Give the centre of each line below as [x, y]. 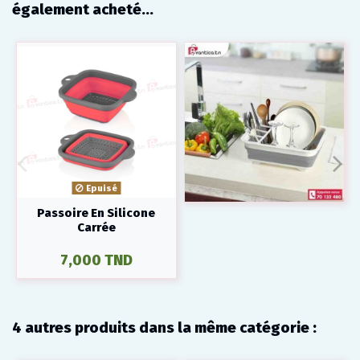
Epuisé [100, 188]
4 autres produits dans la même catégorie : [164, 328]
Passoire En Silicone [96, 213]
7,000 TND [96, 260]
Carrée [96, 227]
